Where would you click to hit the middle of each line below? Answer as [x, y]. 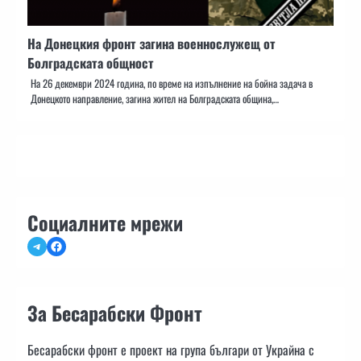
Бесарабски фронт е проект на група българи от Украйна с [171, 349]
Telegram [52, 245]
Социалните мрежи [105, 222]
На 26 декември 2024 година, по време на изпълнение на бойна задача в [172, 83]
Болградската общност [91, 62]
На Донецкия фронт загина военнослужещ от [151, 43]
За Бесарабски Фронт [115, 312]
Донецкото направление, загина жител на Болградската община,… [155, 98]
